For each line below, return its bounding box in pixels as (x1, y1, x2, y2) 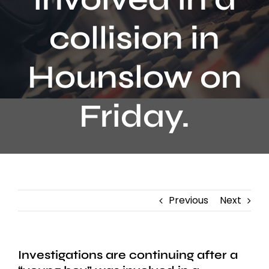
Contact (14, 5, 54, 19)
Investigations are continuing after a (18, 247, 238, 263)
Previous (169, 193, 208, 208)
